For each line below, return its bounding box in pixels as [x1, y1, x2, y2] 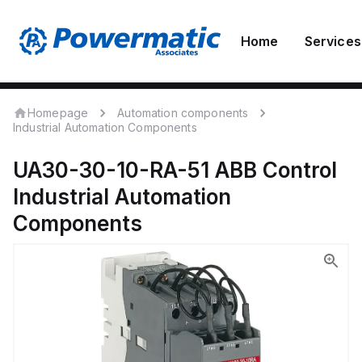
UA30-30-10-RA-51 [13, 158, 209, 183]
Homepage [27, 105, 89, 120]
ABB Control [215, 158, 337, 183]
